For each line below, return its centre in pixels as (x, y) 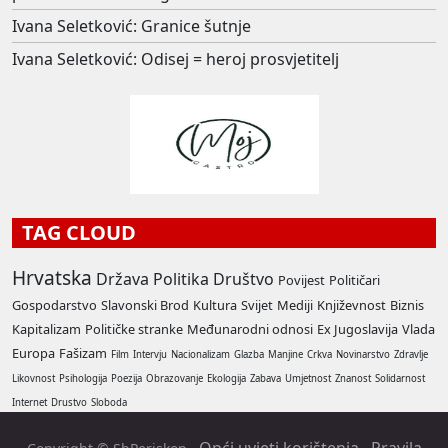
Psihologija (83, 379)
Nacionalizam (200, 355)
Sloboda (109, 403)
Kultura (215, 305)
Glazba (249, 355)
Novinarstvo (363, 355)
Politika (181, 279)
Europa (33, 353)
